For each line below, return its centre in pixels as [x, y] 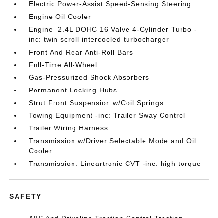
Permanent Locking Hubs [73, 90]
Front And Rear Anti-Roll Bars [81, 52]
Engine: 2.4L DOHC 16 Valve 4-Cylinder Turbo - [113, 29]
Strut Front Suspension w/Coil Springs [96, 103]
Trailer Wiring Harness [69, 128]
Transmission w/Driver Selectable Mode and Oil [113, 141]
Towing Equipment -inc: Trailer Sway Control [107, 115]
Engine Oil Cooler [60, 17]
